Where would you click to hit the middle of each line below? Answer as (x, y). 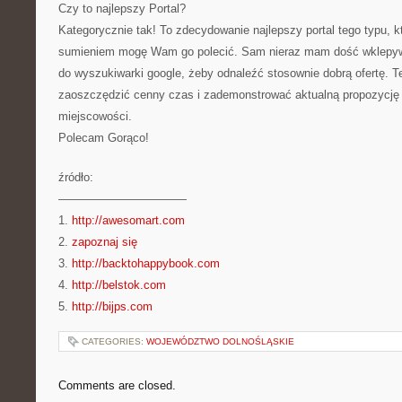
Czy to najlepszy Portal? (122, 9)
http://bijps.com (112, 306)
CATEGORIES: (114, 341)
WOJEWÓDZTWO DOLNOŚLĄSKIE (220, 341)
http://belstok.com (119, 285)
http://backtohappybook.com (146, 263)
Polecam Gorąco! (104, 138)
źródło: (76, 177)
